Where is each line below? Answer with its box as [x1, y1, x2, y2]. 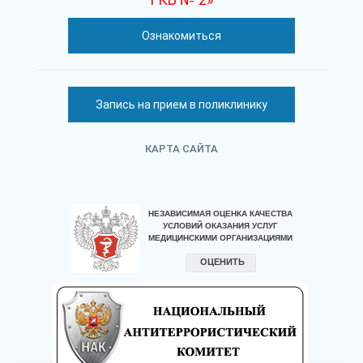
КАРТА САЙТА [145, 143, 218, 155]
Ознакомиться [142, 29, 221, 42]
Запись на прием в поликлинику [96, 98, 267, 111]
